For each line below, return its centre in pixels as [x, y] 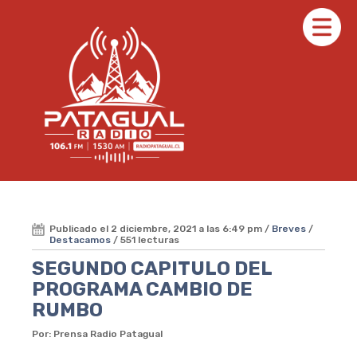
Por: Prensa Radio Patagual [97, 333]
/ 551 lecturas [145, 239]
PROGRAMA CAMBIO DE [142, 289]
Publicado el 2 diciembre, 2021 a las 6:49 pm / [161, 228]
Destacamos [80, 239]
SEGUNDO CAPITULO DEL [152, 268]
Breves [289, 228]
